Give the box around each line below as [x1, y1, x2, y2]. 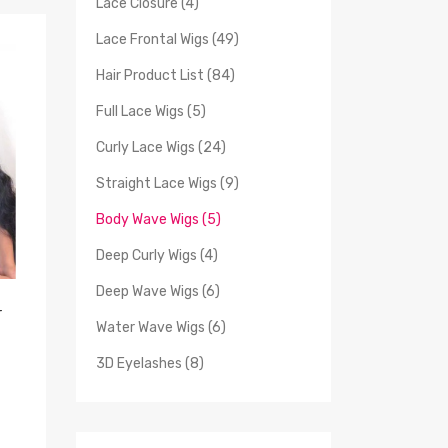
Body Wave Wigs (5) [96, 210, 221, 228]
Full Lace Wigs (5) [96, 102, 206, 120]
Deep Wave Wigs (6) [96, 282, 220, 300]
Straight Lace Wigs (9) [96, 174, 239, 192]
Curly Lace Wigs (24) [96, 138, 226, 156]
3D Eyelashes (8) [96, 354, 204, 372]
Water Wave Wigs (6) [96, 318, 226, 336]
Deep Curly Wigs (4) [96, 246, 218, 264]
